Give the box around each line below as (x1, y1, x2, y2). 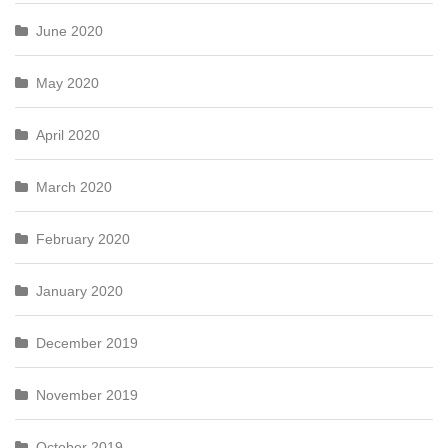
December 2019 (36, 335, 138, 351)
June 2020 (36, 23, 103, 39)
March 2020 (36, 179, 112, 195)
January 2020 (36, 283, 123, 299)
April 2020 (36, 127, 100, 143)
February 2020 (36, 231, 130, 247)
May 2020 (36, 75, 99, 91)
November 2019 (36, 387, 138, 403)
